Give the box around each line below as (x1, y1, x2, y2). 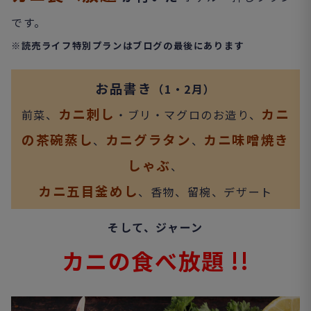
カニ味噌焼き (203, 129, 289, 149)
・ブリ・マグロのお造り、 (115, 106, 262, 123)
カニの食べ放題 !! (61, 244, 250, 276)
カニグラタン (105, 129, 192, 149)
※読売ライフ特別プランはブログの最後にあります (11, 38, 244, 52)
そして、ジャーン (108, 218, 203, 235)
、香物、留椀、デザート (138, 183, 273, 200)
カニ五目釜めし (38, 180, 139, 200)
